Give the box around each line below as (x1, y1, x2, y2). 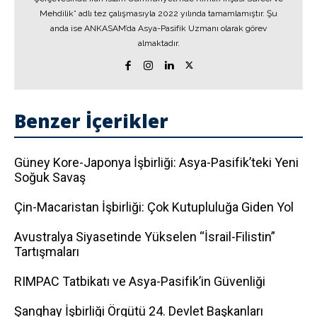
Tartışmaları (14, 244, 79, 259)
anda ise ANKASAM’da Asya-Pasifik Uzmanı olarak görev (50, 23, 267, 33)
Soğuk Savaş (14, 170, 86, 185)
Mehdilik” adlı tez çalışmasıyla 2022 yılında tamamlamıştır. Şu (40, 8, 277, 18)
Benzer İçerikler (14, 108, 168, 134)
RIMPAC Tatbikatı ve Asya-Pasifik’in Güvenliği (14, 274, 265, 289)
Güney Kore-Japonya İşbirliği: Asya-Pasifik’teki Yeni (14, 155, 299, 170)
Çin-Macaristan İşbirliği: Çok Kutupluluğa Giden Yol (14, 200, 294, 214)
